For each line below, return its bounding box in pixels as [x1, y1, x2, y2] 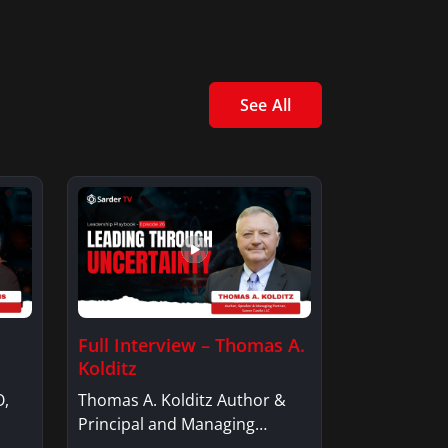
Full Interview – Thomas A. [78, 332, 305, 357]
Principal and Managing [78, 412, 255, 435]
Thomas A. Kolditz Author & [78, 388, 286, 411]
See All [239, 93, 291, 116]
